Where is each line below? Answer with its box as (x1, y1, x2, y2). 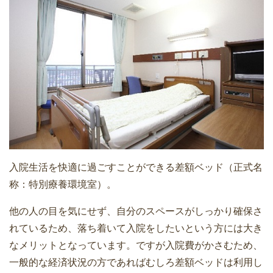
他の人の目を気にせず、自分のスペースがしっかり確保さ (9, 205, 263, 216)
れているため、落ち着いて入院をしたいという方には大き (9, 222, 263, 233)
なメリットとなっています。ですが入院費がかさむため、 (9, 239, 263, 250)
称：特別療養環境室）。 (9, 179, 116, 190)
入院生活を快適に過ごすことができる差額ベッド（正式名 (9, 161, 263, 172)
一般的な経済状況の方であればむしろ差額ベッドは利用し (9, 257, 263, 268)
